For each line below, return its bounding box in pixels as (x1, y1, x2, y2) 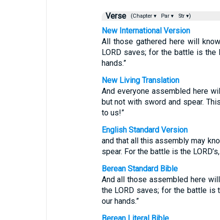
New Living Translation (101, 76, 179, 85)
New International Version (101, 26, 190, 35)
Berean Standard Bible (101, 164, 178, 173)
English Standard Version (101, 125, 188, 135)
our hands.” (101, 196, 139, 206)
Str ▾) (176, 13, 191, 19)
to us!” (101, 108, 124, 117)
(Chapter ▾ (127, 13, 158, 19)
